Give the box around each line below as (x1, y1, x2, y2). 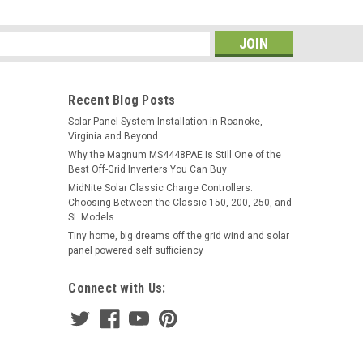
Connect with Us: (68, 280, 166, 296)
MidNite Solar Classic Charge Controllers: (68, 181, 254, 194)
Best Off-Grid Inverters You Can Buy (68, 163, 228, 175)
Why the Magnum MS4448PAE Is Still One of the (68, 148, 282, 160)
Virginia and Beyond (68, 130, 159, 142)
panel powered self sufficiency (68, 244, 204, 256)
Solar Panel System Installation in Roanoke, (68, 115, 263, 127)
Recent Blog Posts (68, 92, 176, 108)
